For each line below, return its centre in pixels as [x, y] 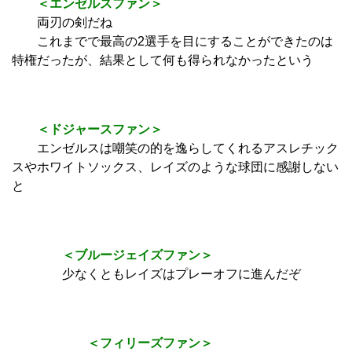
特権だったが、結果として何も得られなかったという [163, 60]
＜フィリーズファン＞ [112, 343]
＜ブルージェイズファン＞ [112, 255]
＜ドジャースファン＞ [87, 130]
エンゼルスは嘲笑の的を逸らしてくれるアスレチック [175, 148]
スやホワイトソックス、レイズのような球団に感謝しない [175, 167]
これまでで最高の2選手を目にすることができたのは [172, 42]
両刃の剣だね [62, 23]
